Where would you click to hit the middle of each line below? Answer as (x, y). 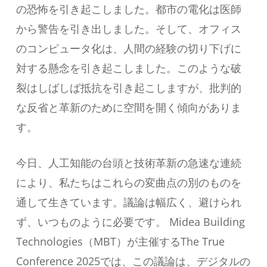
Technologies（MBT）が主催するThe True (120, 241)
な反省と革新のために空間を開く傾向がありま (128, 107)
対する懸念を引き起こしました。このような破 (128, 68)
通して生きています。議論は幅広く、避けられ (128, 202)
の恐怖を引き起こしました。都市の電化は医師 (128, 9)
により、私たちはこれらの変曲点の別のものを (128, 182)
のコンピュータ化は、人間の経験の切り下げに (128, 48)
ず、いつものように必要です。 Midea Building (130, 221)
